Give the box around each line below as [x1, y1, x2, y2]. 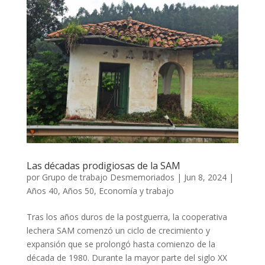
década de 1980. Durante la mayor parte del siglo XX [26, 252, 227, 264]
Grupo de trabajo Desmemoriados [41, 172, 174, 183]
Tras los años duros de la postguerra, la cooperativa [26, 211, 227, 223]
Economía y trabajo [98, 185, 174, 197]
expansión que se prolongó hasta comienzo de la [26, 238, 215, 250]
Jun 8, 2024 [183, 172, 227, 183]
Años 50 [62, 185, 94, 197]
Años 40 [26, 185, 58, 197]
